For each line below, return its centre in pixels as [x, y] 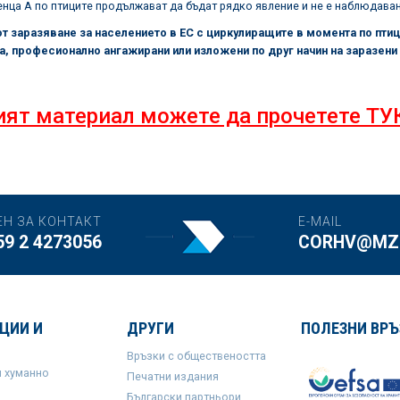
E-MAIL [320, 221]
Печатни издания [172, 376]
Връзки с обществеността [196, 356]
